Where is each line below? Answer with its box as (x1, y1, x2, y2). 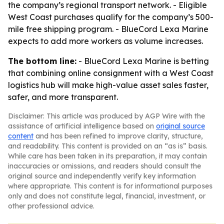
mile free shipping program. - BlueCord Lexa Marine (8, 24, 208, 34)
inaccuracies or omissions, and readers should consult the (8, 161, 201, 170)
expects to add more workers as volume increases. (8, 36, 203, 46)
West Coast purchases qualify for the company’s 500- (8, 12, 213, 22)
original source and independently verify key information (8, 171, 196, 180)
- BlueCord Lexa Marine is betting (76, 56, 209, 66)
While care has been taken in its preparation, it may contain (8, 151, 207, 160)
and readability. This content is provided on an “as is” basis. (8, 141, 207, 150)
